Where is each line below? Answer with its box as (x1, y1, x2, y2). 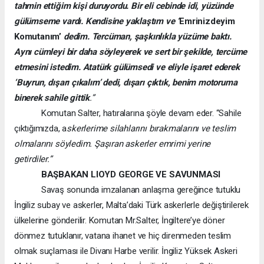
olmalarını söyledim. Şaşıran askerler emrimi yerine (14, 138, 211, 149)
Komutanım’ (14, 31, 62, 42)
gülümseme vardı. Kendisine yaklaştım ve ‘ (14, 15, 180, 27)
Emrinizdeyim (179, 15, 235, 27)
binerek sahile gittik (14, 92, 90, 103)
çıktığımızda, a (14, 123, 67, 134)
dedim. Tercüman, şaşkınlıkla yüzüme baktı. (61, 31, 232, 42)
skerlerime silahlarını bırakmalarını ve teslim (67, 123, 236, 134)
